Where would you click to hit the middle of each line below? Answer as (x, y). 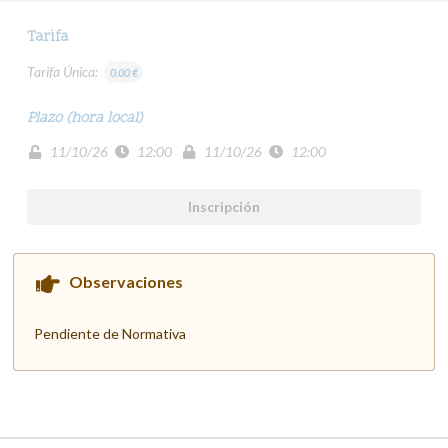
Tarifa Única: (65, 71)
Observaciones (125, 281)
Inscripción (224, 207)
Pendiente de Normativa (110, 333)
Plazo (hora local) (85, 119)
